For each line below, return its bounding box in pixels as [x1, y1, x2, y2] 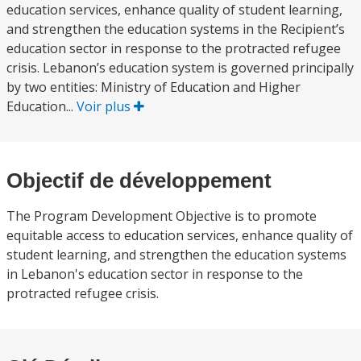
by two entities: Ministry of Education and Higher [6, 78, 301, 96]
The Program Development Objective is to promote [6, 207, 317, 225]
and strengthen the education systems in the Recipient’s [6, 20, 345, 38]
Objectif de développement [6, 168, 272, 193]
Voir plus [77, 98, 134, 115]
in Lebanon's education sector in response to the [6, 265, 303, 283]
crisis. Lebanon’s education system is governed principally [6, 59, 354, 77]
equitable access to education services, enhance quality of [6, 226, 353, 244]
